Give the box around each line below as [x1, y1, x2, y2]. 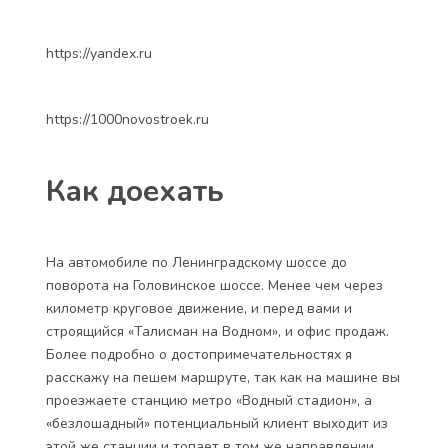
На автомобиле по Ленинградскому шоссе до [46, 253, 347, 272]
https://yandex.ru [46, 44, 152, 63]
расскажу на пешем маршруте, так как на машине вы [46, 368, 400, 387]
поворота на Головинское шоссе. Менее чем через [46, 276, 383, 295]
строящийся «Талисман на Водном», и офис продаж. [46, 322, 389, 341]
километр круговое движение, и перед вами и [46, 299, 352, 318]
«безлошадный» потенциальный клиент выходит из [46, 414, 388, 433]
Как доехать [46, 171, 224, 212]
